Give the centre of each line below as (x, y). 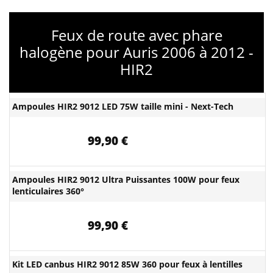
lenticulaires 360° (48, 191)
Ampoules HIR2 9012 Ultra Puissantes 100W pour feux (126, 179)
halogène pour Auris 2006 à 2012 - (136, 52)
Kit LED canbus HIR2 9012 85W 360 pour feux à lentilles (127, 264)
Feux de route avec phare (136, 35)
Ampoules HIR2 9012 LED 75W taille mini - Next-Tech (123, 106)
